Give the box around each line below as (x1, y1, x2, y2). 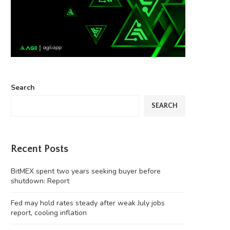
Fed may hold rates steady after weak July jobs (11, 198, 165, 208)
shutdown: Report (11, 176, 69, 186)
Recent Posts (11, 143, 68, 155)
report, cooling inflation (11, 208, 87, 218)
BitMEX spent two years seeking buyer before (11, 166, 161, 177)
